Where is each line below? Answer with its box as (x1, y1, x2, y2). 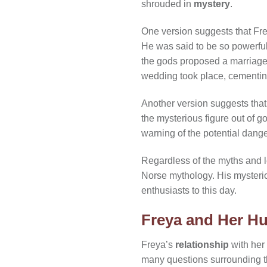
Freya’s (141, 240, 175, 250)
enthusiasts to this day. (141, 185, 237, 195)
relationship (175, 240, 229, 250)
